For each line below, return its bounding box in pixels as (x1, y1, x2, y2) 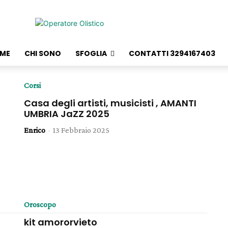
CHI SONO (24, 48, 61, 59)
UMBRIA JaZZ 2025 (24, 107, 110, 120)
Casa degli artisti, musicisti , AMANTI (24, 97, 197, 109)
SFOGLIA (75, 48, 107, 59)
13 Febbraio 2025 (53, 126, 110, 134)
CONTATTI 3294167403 (129, 48, 215, 59)
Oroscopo (24, 199, 56, 209)
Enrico (24, 126, 46, 134)
